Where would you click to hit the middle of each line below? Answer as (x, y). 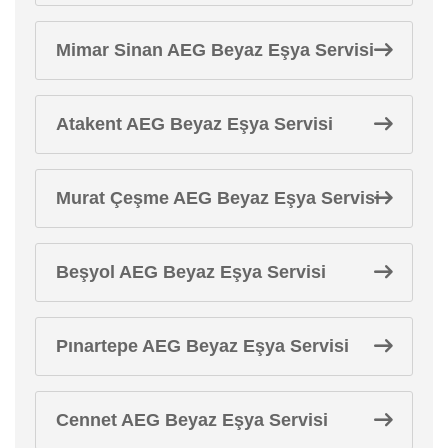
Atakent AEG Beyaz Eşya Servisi (194, 123)
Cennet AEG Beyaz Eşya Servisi (192, 419)
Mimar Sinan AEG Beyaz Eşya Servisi (215, 49)
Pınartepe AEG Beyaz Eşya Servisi (202, 345)
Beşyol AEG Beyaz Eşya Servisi (191, 271)
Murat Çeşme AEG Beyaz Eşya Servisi (218, 197)
